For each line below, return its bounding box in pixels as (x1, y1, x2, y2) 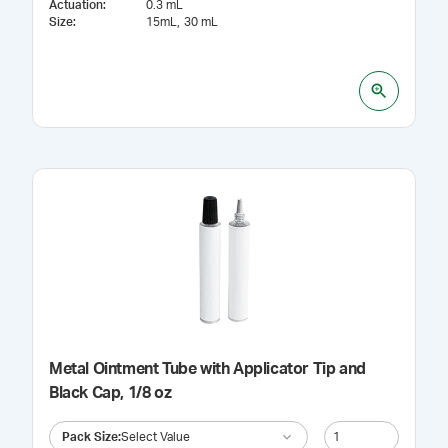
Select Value (121, 430, 190, 443)
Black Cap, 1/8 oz (49, 385, 172, 401)
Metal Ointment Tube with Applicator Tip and (49, 361, 366, 377)
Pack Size (62, 430, 118, 443)
